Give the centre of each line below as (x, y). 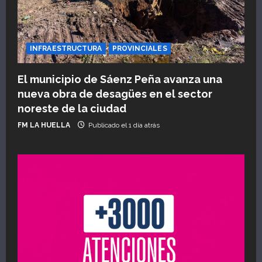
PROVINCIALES (139, 48)
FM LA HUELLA (44, 125)
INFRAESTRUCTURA (66, 48)
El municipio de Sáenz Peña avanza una (120, 79)
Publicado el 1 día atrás (123, 125)
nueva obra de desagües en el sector (115, 94)
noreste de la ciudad (72, 108)
